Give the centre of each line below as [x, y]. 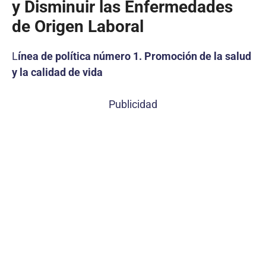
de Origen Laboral [78, 26]
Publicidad [133, 104]
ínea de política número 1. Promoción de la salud [134, 56]
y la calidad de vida [57, 72]
